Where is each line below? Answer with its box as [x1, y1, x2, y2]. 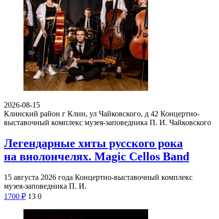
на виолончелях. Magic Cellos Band [4, 150, 189, 163]
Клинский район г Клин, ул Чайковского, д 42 [4, 109, 158, 118]
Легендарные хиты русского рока [4, 136, 183, 150]
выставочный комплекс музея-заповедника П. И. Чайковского [4, 118, 211, 127]
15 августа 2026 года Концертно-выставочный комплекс [4, 173, 193, 181]
